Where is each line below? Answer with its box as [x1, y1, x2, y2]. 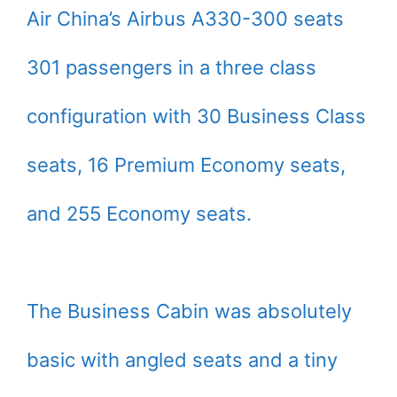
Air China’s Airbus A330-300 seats [27, 7, 344, 31]
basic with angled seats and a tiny [27, 348, 338, 372]
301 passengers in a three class [27, 56, 316, 80]
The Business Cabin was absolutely [27, 300, 352, 323]
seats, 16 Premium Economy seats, [27, 153, 346, 177]
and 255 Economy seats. [27, 202, 252, 226]
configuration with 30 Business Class [27, 105, 366, 128]
